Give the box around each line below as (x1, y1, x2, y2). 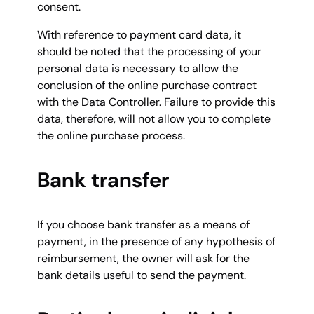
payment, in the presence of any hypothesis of (37, 233, 275, 249)
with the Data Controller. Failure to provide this (37, 94, 275, 109)
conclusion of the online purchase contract (37, 77, 257, 93)
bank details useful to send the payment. (37, 267, 246, 282)
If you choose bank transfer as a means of (37, 217, 250, 232)
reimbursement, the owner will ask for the (37, 250, 250, 266)
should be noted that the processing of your (37, 43, 261, 59)
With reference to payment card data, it (37, 27, 241, 42)
